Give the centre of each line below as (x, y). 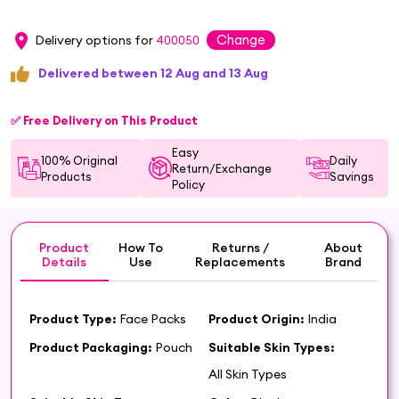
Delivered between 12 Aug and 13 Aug (153, 73)
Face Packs (152, 318)
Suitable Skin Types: (272, 347)
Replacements (240, 261)
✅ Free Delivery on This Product (104, 120)
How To (140, 247)
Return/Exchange (222, 168)
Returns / (240, 247)
